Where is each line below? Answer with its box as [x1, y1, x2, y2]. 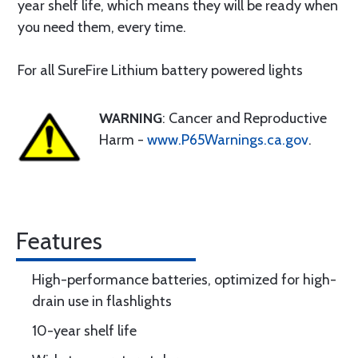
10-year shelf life [32, 322, 137, 340]
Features [16, 226, 102, 256]
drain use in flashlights [32, 292, 172, 310]
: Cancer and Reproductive [162, 109, 327, 127]
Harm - [99, 131, 147, 149]
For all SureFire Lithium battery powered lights [18, 62, 303, 79]
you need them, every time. [18, 18, 186, 36]
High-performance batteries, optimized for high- [32, 271, 336, 288]
